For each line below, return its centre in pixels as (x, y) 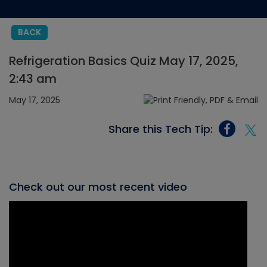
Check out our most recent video (98, 187)
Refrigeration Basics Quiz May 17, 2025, (124, 61)
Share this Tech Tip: (161, 129)
